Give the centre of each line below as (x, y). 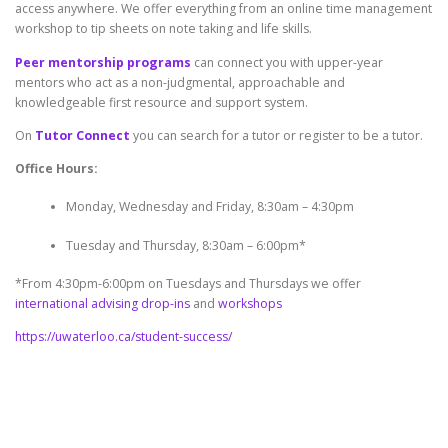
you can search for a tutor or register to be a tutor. (276, 135)
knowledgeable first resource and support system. (161, 102)
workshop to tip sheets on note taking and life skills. (163, 29)
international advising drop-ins (102, 303)
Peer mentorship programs (103, 62)
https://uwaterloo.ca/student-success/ (123, 336)
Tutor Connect (82, 135)
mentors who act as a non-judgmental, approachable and (180, 82)
